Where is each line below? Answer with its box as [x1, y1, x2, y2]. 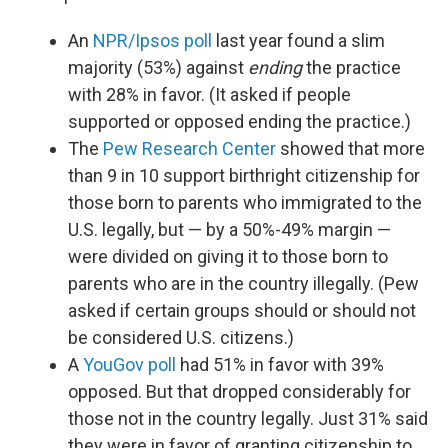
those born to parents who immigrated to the [68, 191, 422, 213]
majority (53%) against [68, 56, 248, 78]
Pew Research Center [103, 137, 276, 159]
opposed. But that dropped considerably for [68, 380, 411, 402]
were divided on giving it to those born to [68, 245, 388, 267]
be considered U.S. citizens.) [68, 326, 294, 348]
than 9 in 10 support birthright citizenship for [68, 164, 420, 186]
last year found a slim [212, 29, 385, 51]
